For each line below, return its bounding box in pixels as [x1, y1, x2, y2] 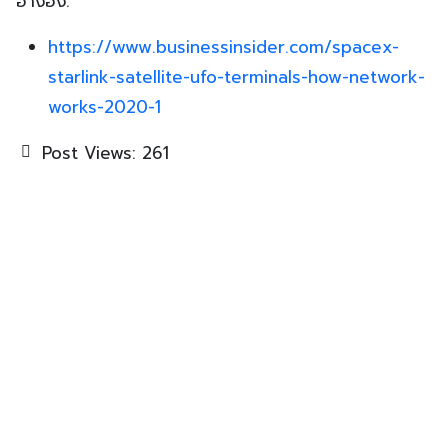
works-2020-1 [48, 93, 161, 120]
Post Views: [42, 139, 136, 166]
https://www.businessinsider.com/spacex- [48, 33, 399, 60]
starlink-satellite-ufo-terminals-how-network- [48, 63, 425, 90]
